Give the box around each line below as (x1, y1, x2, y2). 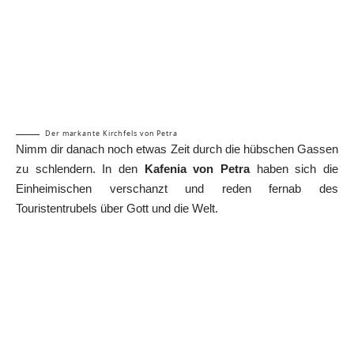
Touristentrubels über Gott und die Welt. (16, 201, 218, 216)
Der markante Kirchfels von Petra (45, 128, 178, 139)
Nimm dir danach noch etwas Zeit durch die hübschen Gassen (16, 142, 338, 156)
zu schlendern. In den (16, 162, 145, 176)
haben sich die (250, 162, 339, 176)
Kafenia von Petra (144, 162, 250, 176)
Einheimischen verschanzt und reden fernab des (16, 182, 338, 196)
